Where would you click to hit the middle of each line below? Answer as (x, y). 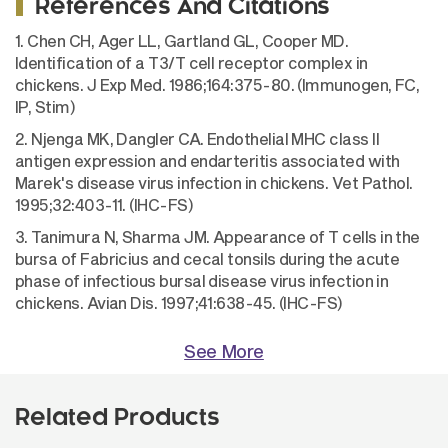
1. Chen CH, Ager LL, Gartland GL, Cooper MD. (182, 40)
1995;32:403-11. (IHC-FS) (104, 204)
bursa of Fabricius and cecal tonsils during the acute (207, 258)
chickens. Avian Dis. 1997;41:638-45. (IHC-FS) (179, 302)
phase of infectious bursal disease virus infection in (202, 280)
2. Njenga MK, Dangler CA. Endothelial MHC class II (197, 138)
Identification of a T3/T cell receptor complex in (191, 62)
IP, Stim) (45, 106)
